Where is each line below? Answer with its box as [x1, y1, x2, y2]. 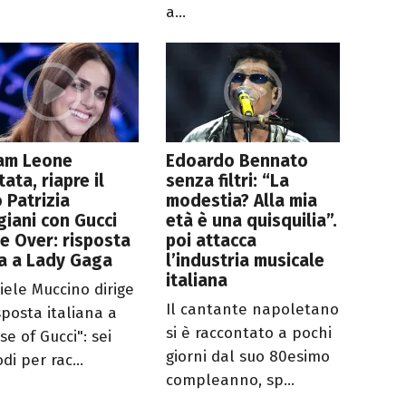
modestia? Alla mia [166, 190, 318, 212]
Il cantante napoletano [166, 300, 340, 320]
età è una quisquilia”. [166, 210, 338, 232]
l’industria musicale [166, 250, 325, 272]
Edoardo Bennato [166, 150, 309, 172]
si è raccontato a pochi [166, 324, 333, 343]
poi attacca [166, 230, 257, 252]
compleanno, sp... [166, 371, 295, 391]
